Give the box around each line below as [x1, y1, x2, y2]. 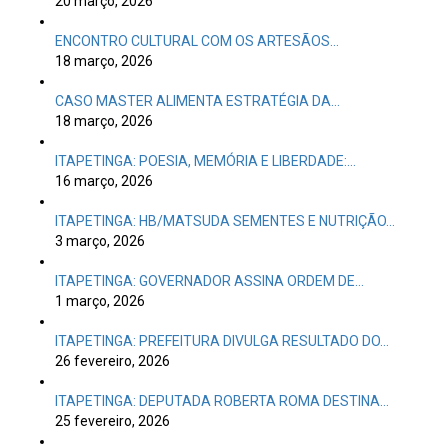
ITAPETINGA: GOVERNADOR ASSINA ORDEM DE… [55, 273, 364, 289]
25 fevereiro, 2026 [55, 413, 170, 429]
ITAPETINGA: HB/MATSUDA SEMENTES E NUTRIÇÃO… [55, 213, 395, 229]
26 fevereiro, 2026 [55, 353, 170, 369]
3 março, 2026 [55, 233, 145, 249]
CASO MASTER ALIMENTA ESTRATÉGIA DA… [55, 93, 340, 109]
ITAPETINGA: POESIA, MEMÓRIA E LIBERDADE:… [55, 153, 356, 169]
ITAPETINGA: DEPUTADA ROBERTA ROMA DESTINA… [55, 393, 389, 409]
